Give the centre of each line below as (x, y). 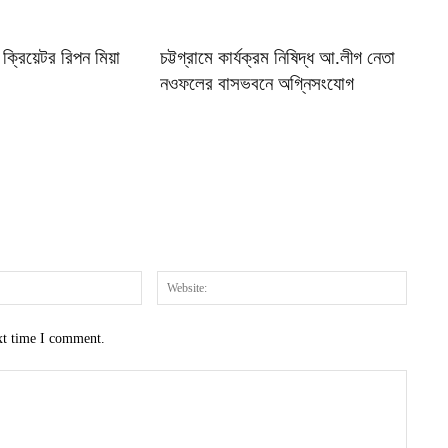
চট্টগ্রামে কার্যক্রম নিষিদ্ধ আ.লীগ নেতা (278, 58)
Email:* (163, 281)
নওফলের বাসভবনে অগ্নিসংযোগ (257, 84)
